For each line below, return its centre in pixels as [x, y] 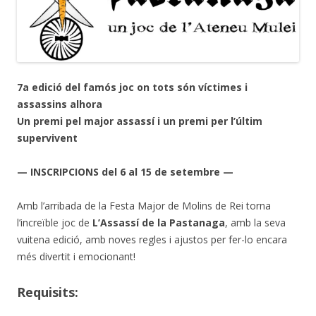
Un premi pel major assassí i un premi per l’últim [140, 121]
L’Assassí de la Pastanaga [159, 222]
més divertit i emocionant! [76, 256]
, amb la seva [255, 222]
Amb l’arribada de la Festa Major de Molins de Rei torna [144, 205]
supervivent [47, 138]
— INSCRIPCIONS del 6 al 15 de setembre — [125, 171]
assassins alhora [60, 104]
